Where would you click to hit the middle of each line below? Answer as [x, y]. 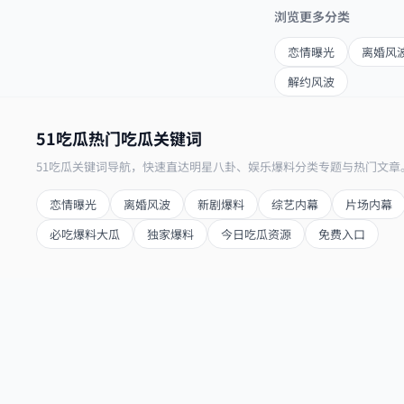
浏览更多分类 [312, 16]
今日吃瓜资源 [256, 234]
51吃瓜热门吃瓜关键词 [119, 138]
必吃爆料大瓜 [85, 234]
